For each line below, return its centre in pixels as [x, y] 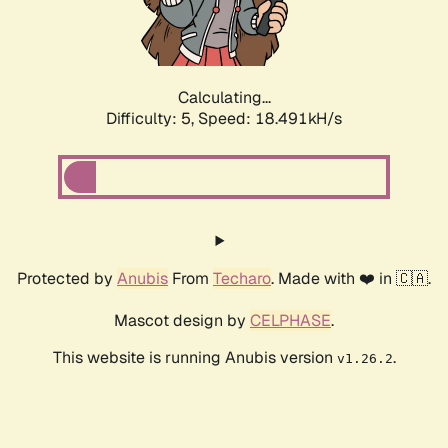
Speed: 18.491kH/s [270, 119]
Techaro [242, 279]
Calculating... [224, 98]
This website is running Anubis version [194, 358]
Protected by [67, 279]
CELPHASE [290, 321]
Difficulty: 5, [152, 119]
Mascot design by [182, 321]
